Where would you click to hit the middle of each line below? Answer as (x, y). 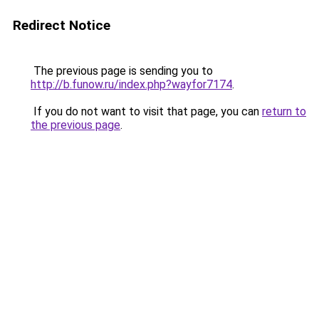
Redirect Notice (62, 25)
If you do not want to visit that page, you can (146, 111)
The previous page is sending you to (122, 71)
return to (284, 111)
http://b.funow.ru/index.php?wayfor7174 (131, 84)
